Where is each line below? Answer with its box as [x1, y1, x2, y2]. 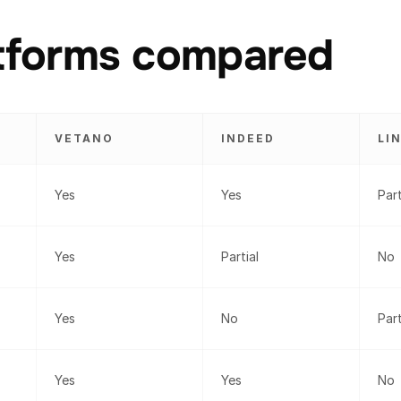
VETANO [55, 132, 114, 145]
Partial [221, 249, 259, 264]
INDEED [221, 132, 275, 145]
